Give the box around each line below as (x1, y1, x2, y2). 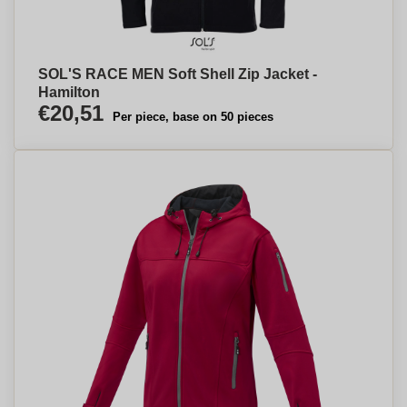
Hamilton (38, 84, 100, 100)
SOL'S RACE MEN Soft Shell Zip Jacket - (38, 66, 317, 82)
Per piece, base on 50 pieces (113, 110, 273, 124)
